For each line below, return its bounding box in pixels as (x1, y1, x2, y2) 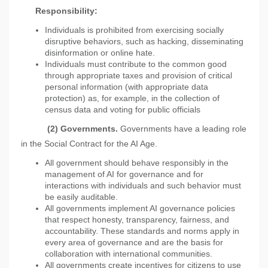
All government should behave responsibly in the (45, 158, 229, 168)
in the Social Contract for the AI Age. (21, 139, 157, 149)
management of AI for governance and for (45, 169, 203, 179)
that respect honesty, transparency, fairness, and (45, 215, 229, 225)
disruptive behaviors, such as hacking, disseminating (45, 36, 243, 47)
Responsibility (21, 6, 95, 16)
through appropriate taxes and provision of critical (45, 71, 232, 81)
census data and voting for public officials (45, 105, 200, 115)
